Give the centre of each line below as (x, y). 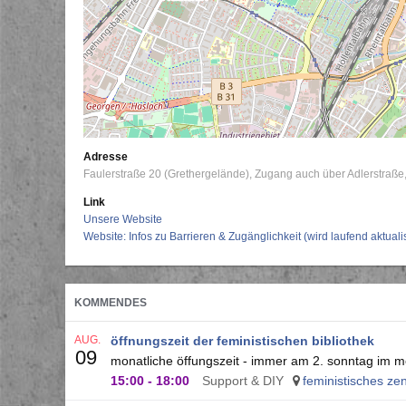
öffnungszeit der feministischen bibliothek (242, 341)
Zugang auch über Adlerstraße (329, 174)
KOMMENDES (111, 303)
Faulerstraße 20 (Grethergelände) (166, 174)
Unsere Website (123, 219)
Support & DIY (243, 381)
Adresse (106, 157)
